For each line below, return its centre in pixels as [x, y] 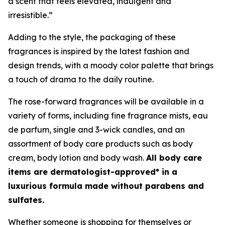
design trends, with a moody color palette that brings [111, 66]
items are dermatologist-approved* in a [93, 172]
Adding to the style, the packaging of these [92, 37]
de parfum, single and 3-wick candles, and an [96, 130]
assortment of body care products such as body [100, 144]
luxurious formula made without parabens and [106, 186]
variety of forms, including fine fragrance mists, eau [108, 116]
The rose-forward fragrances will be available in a [106, 102]
